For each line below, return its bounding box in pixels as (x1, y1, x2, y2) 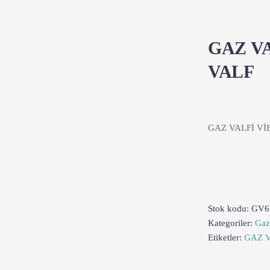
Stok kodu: (208, 204, 251, 213)
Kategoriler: (208, 218, 255, 228)
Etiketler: (208, 233, 244, 242)
